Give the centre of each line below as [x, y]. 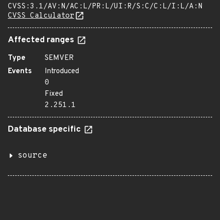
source [32, 156]
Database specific [45, 130]
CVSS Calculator [41, 16]
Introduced [62, 71]
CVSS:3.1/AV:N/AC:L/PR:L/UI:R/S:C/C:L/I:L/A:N [105, 7]
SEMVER [59, 58]
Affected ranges [42, 40]
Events [20, 71]
